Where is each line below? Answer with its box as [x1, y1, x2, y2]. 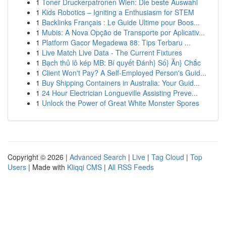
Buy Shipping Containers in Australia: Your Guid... [42, 78, 200, 88]
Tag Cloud [151, 152, 184, 162]
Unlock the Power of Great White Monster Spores [42, 98, 199, 108]
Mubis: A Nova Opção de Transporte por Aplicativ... [42, 27, 205, 37]
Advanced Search [70, 152, 126, 162]
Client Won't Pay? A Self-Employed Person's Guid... [42, 68, 206, 78]
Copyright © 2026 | [8, 152, 70, 162]
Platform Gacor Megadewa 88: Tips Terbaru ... [42, 37, 191, 47]
